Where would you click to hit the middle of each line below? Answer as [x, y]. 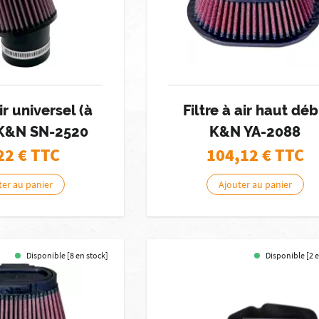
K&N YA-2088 [255, 132]
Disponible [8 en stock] [68, 255]
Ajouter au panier [255, 184]
